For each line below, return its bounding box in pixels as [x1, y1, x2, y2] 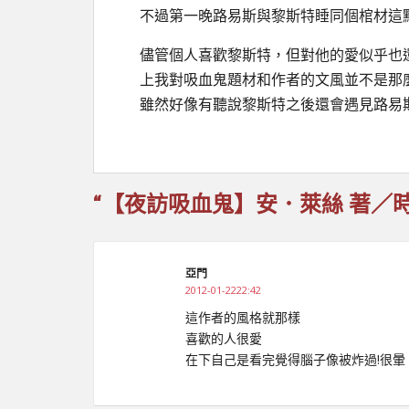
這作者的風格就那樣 [185, 309, 300, 326]
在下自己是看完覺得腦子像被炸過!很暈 [185, 351, 405, 368]
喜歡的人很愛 [185, 330, 262, 347]
